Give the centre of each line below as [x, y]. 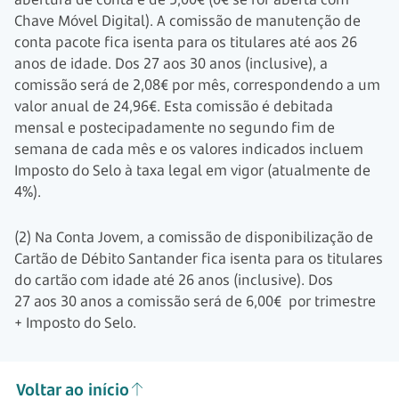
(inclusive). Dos [283, 279]
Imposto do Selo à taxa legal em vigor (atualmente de [192, 170]
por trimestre [330, 301]
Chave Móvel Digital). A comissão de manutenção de [187, 20]
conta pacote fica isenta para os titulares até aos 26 [186, 41]
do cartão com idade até [96, 279]
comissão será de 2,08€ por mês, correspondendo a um [197, 84]
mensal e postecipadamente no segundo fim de [175, 127]
